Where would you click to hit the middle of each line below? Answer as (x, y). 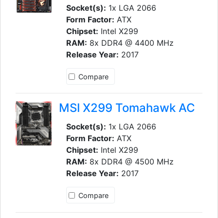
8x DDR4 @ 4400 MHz (130, 43)
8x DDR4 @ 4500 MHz (130, 162)
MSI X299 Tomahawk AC (127, 108)
